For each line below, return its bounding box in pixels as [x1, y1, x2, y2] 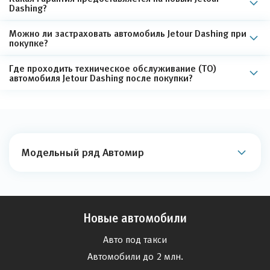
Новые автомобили [83, 212, 187, 225]
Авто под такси [103, 234, 167, 245]
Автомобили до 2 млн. [87, 251, 183, 262]
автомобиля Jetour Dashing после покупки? [9, 72, 193, 83]
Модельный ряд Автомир [21, 146, 144, 159]
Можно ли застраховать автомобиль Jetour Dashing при [9, 27, 246, 39]
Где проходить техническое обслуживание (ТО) [9, 62, 216, 74]
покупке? [9, 37, 48, 48]
